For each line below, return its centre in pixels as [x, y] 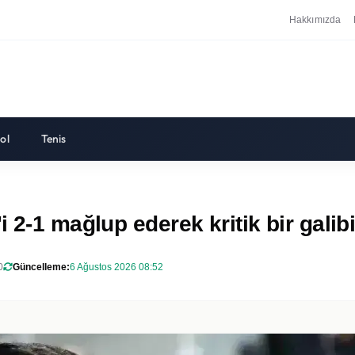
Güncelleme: [41, 267]
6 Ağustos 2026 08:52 [116, 267]
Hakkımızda [315, 19]
